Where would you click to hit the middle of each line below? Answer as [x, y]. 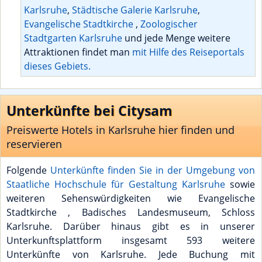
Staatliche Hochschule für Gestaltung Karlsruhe [116, 184]
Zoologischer [169, 24]
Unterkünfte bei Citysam [89, 110]
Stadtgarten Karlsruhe [73, 38]
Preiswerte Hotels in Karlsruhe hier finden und [120, 130]
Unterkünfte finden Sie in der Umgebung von [153, 170]
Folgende [28, 170]
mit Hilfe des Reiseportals [188, 52]
